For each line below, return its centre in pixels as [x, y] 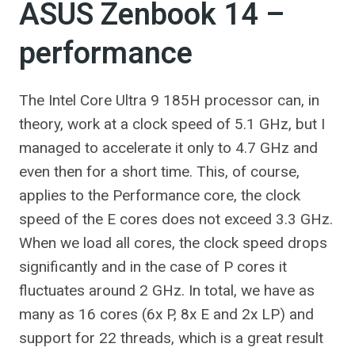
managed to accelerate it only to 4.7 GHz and [168, 148]
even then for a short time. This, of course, [159, 172]
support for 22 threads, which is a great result [171, 338]
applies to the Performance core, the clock [160, 195]
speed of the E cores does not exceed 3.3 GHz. [176, 219]
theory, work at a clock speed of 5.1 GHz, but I [172, 124]
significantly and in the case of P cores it [153, 267]
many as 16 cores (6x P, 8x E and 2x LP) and [166, 314]
